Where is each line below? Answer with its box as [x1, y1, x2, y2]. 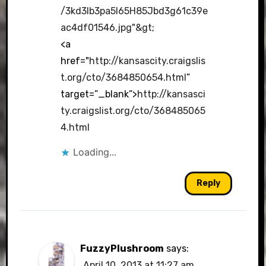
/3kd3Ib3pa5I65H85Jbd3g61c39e [61, 5, 208, 17]
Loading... [73, 146, 117, 158]
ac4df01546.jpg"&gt [61, 22, 153, 33]
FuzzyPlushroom [80, 243, 164, 254]
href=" [61, 55, 90, 66]
